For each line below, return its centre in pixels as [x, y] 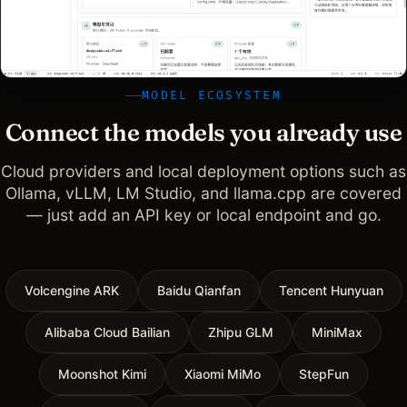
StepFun [324, 374]
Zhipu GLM [241, 333]
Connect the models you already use [203, 133]
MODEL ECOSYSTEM [212, 96]
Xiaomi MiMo [223, 374]
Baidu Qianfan [199, 291]
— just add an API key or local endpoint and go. [203, 215]
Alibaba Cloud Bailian [107, 333]
